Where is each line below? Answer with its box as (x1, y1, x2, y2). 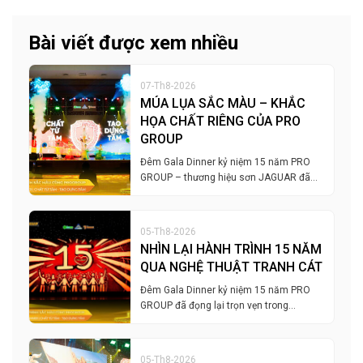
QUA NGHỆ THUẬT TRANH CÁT (140, 259, 323, 275)
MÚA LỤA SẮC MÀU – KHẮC (140, 96, 306, 112)
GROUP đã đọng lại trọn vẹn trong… (140, 300, 297, 312)
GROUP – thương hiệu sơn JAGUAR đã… (140, 172, 318, 184)
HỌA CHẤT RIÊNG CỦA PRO (140, 113, 301, 130)
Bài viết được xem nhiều (28, 32, 238, 55)
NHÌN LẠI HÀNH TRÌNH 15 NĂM (140, 241, 322, 258)
